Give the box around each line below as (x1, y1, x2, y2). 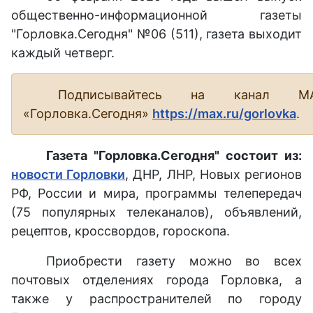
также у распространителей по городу (11, 291, 302, 306)
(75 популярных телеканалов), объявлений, (11, 204, 302, 219)
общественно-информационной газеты (11, 7, 302, 22)
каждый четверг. (11, 45, 115, 60)
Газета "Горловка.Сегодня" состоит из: (46, 147, 302, 163)
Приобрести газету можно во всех (46, 253, 302, 268)
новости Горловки (11, 166, 126, 182)
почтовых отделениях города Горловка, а (11, 272, 302, 287)
